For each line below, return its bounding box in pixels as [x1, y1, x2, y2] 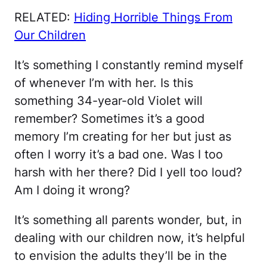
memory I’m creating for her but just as [14, 129, 231, 144]
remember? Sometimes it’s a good [14, 111, 204, 126]
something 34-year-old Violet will [14, 94, 203, 108]
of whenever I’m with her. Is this [14, 76, 193, 90]
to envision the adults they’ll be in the [14, 249, 227, 263]
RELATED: [14, 10, 74, 24]
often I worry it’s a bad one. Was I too [14, 147, 223, 162]
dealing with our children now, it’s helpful [14, 231, 245, 245]
